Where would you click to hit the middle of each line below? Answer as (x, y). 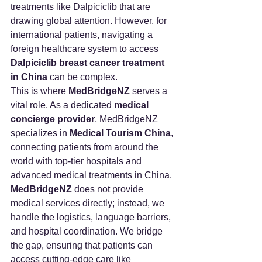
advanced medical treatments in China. (91, 175)
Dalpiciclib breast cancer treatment (89, 63)
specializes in (40, 133)
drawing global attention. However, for (90, 20)
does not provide (109, 189)
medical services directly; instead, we (89, 203)
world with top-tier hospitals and (77, 161)
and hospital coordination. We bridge (88, 231)
